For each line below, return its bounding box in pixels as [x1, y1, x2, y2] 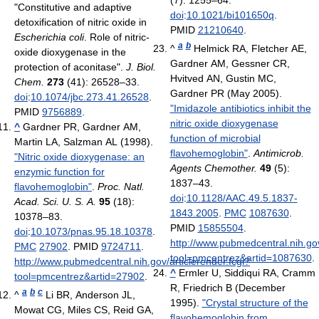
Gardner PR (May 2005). [169, 87, 282, 99]
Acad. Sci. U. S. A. [14, 195, 96, 207]
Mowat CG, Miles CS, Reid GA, [14, 303, 154, 315]
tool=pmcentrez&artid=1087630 [169, 251, 312, 263]
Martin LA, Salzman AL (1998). [14, 135, 153, 147]
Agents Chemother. [169, 162, 257, 174]
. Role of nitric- [84, 31, 150, 43]
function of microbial [169, 132, 261, 144]
